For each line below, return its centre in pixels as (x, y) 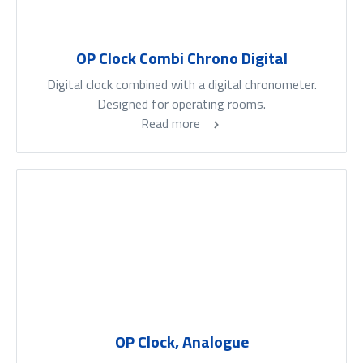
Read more (172, 124)
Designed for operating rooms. (181, 104)
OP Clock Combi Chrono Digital (181, 58)
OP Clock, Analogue (181, 342)
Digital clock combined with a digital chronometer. (181, 85)
